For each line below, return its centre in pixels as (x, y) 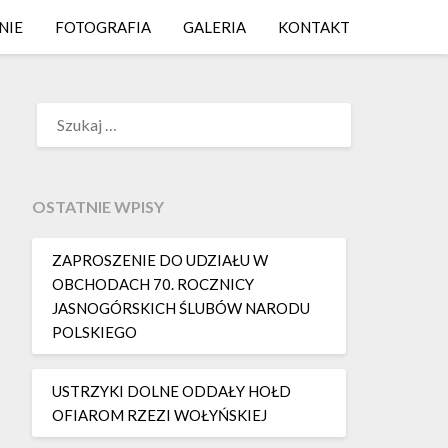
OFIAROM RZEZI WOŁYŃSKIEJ (159, 414)
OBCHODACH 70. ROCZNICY (152, 283)
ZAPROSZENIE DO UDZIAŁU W (159, 259)
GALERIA (214, 27)
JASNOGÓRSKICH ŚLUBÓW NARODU (180, 307)
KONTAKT (314, 27)
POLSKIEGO (94, 331)
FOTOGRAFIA (103, 27)
